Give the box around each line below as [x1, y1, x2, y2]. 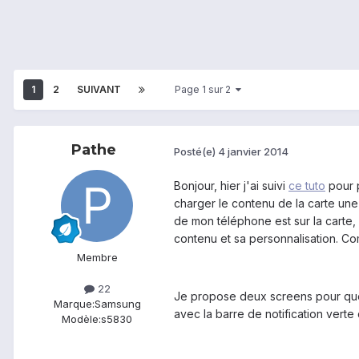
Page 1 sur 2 [175, 83, 236, 96]
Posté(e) [174, 144, 218, 158]
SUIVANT [77, 83, 121, 96]
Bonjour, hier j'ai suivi [174, 179, 288, 193]
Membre [76, 251, 118, 264]
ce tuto [288, 179, 325, 193]
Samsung [94, 297, 141, 311]
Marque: [53, 297, 95, 311]
